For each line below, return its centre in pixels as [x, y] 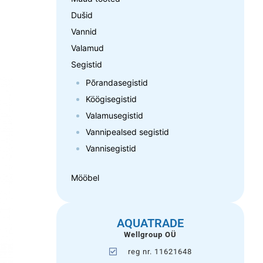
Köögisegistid [111, 99]
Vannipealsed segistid [127, 132]
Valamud [87, 48]
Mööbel [85, 178]
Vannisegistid [111, 148]
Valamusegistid [114, 115]
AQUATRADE [150, 223]
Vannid [84, 31]
